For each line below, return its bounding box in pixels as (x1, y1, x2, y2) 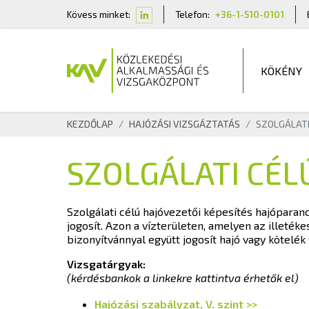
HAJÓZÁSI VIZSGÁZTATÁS (129, 117, 240, 130)
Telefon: (175, 8, 210, 20)
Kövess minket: (67, 8, 130, 20)
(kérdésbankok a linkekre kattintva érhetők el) (67, 270, 299, 284)
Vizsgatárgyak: (67, 257, 146, 270)
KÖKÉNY (260, 63, 302, 77)
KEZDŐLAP (67, 117, 113, 130)
